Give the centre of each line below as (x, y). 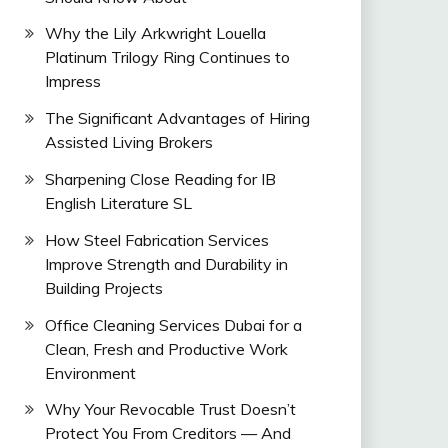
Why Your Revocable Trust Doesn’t (170, 409)
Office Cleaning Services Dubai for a (173, 324)
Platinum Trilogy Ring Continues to (167, 57)
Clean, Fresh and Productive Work (166, 348)
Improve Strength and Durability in (166, 263)
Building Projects (103, 287)
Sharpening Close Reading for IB (160, 179)
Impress (72, 81)
